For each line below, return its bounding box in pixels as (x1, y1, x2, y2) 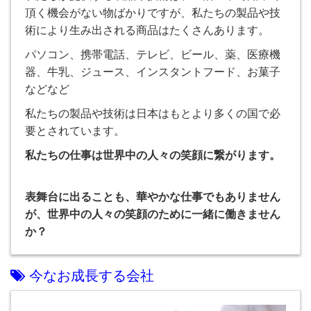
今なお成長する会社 (25, 268, 154, 283)
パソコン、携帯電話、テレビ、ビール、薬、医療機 (25, 49, 280, 60)
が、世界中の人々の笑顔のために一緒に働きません (25, 208, 280, 220)
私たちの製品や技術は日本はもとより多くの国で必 (25, 108, 280, 119)
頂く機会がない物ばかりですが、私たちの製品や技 (25, 7, 280, 19)
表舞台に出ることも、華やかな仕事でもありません (25, 191, 280, 203)
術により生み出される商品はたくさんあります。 (25, 24, 269, 36)
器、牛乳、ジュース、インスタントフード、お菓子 (25, 66, 280, 78)
